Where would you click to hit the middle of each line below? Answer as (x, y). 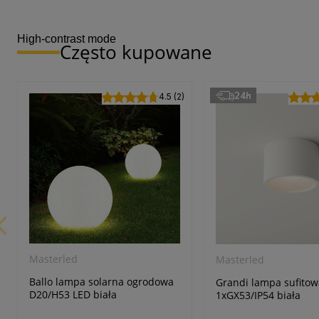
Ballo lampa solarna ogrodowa (101, 282)
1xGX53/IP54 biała (258, 295)
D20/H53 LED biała (73, 295)
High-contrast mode (67, 39)
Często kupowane (136, 52)
